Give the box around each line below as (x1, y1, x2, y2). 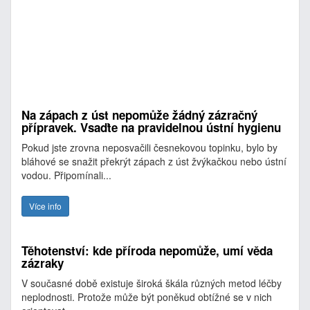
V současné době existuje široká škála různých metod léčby (21, 276, 282, 290)
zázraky (21, 255, 64, 271)
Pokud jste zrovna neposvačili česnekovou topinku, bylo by (21, 140, 277, 154)
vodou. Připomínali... (21, 168, 111, 182)
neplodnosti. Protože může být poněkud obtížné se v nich (21, 290, 272, 304)
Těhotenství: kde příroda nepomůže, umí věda (21, 242, 273, 259)
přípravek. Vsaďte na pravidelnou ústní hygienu (21, 119, 281, 136)
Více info (29, 200, 62, 212)
